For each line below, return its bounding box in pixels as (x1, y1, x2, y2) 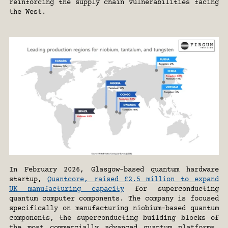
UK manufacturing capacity (9, 185, 124, 194)
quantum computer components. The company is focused (9, 195, 219, 204)
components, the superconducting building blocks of (9, 214, 219, 223)
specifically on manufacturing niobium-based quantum (9, 205, 219, 213)
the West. (9, 8, 46, 17)
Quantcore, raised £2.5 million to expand (47, 176, 219, 184)
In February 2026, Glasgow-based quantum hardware (9, 166, 219, 175)
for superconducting (124, 185, 219, 194)
